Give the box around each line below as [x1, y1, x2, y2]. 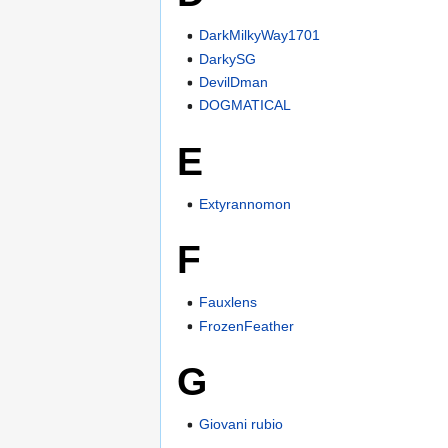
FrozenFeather [199, 317, 295, 334]
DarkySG [199, 50, 257, 67]
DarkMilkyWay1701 [199, 27, 321, 44]
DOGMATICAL [199, 97, 292, 114]
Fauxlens [199, 294, 258, 311]
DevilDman [199, 74, 269, 91]
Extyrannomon [199, 195, 292, 212]
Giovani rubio [199, 416, 284, 433]
